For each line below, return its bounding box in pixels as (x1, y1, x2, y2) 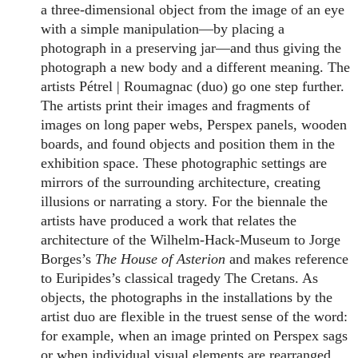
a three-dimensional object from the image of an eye (41, 2, 345, 18)
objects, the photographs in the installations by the (41, 289, 333, 306)
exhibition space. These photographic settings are (41, 155, 328, 172)
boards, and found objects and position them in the (41, 136, 336, 153)
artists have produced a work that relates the (41, 213, 297, 229)
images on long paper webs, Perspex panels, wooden (41, 117, 348, 133)
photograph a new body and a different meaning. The (41, 59, 351, 76)
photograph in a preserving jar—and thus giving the (41, 40, 342, 57)
